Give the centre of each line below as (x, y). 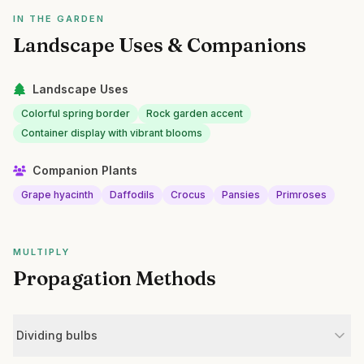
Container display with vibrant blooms (112, 133)
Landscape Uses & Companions (160, 45)
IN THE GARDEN (59, 19)
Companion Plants (85, 170)
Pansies (241, 195)
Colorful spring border (76, 113)
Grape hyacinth (57, 195)
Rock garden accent (195, 113)
